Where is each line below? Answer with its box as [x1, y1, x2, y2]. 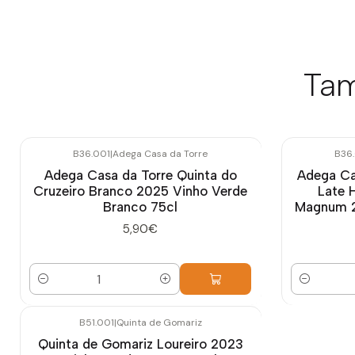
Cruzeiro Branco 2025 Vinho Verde [33, 182, 247, 199]
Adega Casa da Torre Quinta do [44, 166, 237, 183]
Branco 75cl [103, 198, 177, 215]
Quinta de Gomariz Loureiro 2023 [37, 336, 243, 353]
